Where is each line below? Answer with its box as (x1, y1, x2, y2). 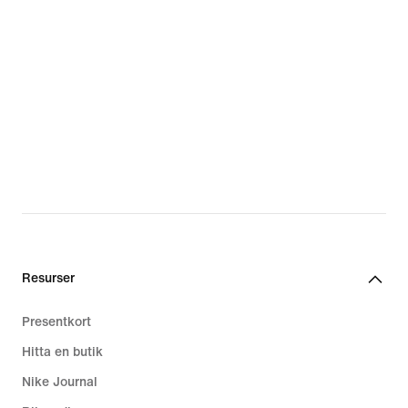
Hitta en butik (22, 344, 103, 359)
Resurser (22, 270, 75, 285)
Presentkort (22, 314, 91, 329)
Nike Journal (22, 374, 97, 389)
